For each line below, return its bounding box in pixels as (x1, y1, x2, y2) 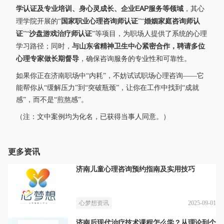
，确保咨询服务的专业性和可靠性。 (79, 55, 191, 62)
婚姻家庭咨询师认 (144, 17, 200, 25)
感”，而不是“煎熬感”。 (16, 96, 88, 103)
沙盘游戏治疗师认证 (29, 29, 92, 37)
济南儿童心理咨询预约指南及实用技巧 (76, 165, 195, 173)
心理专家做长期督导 (16, 54, 79, 62)
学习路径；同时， (16, 42, 72, 50)
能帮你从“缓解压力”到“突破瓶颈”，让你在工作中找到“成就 (16, 84, 199, 91)
